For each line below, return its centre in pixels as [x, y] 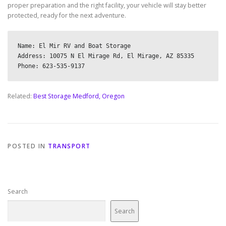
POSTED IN [28, 146]
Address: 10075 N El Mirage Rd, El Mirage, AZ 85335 [106, 56]
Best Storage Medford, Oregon [79, 96]
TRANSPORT [69, 146]
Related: [20, 96]
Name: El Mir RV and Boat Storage [74, 46]
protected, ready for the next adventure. [67, 15]
